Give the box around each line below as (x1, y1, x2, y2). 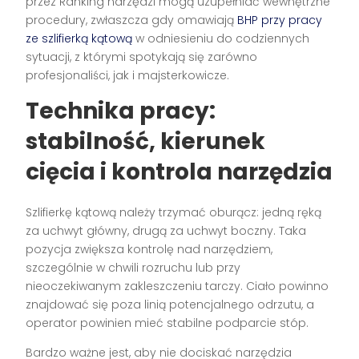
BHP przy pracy (237, 12, 323, 29)
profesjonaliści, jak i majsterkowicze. (26, 67, 230, 84)
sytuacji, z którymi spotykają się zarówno (26, 49, 258, 66)
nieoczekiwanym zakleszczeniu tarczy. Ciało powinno (26, 278, 329, 295)
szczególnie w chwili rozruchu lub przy (26, 260, 241, 276)
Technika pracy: (26, 95, 216, 127)
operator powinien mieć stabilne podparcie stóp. (26, 315, 309, 332)
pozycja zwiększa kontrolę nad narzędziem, (26, 241, 273, 258)
